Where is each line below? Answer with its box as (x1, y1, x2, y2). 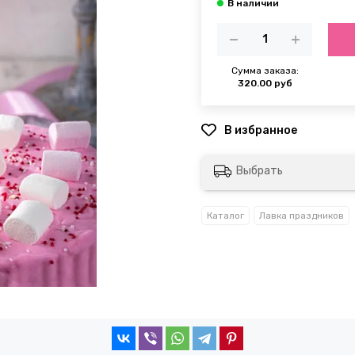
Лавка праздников (259, 210, 344, 222)
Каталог (207, 210, 244, 222)
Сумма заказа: (231, 64, 299, 76)
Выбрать (236, 164, 283, 178)
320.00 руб (237, 77, 292, 89)
